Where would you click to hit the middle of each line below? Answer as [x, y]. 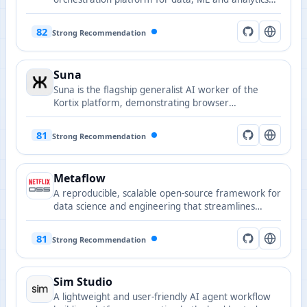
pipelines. [74, 12]
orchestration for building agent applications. [151, 129]
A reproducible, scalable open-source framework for [167, 193]
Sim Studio [83, 282]
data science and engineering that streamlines [154, 206]
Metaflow [79, 178]
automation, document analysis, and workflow [154, 116]
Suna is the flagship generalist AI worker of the [156, 90]
